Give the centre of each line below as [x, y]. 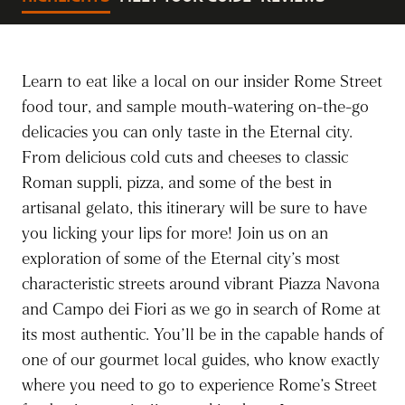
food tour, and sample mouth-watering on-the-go [195, 107]
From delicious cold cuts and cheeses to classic [185, 158]
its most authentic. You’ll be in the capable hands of [202, 335]
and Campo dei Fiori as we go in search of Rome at [201, 310]
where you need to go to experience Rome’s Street [199, 386]
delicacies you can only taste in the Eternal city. [187, 132]
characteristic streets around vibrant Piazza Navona [201, 284]
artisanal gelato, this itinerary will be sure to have [194, 208]
